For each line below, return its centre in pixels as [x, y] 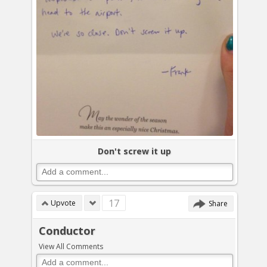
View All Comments [71, 246]
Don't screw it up [134, 151]
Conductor [67, 231]
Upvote [63, 203]
